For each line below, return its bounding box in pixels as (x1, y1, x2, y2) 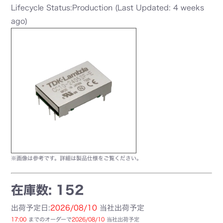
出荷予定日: (11, 204, 51, 212)
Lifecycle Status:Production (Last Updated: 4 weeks (11, 4, 205, 11)
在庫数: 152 (11, 184, 85, 196)
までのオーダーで (26, 217, 72, 222)
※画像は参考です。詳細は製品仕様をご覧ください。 (11, 155, 142, 161)
